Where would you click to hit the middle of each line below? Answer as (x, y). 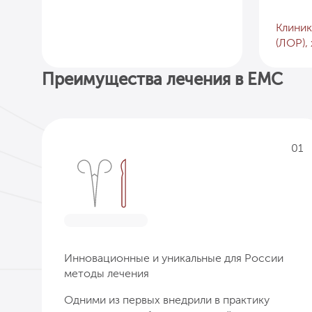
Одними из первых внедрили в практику (167, 299)
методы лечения (107, 273)
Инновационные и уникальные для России (174, 258)
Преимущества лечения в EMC (162, 79)
